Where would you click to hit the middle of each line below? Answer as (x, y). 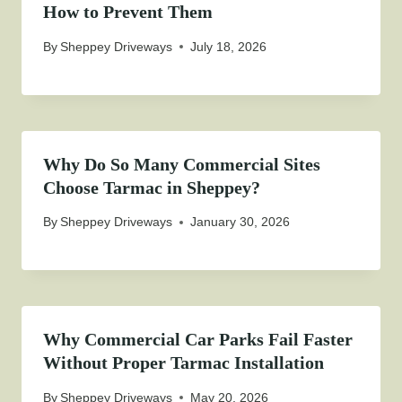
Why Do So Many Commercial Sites (182, 164)
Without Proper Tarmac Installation (184, 363)
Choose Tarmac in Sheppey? (152, 187)
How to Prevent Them (128, 12)
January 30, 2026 (240, 222)
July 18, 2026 (229, 46)
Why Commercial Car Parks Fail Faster (198, 340)
